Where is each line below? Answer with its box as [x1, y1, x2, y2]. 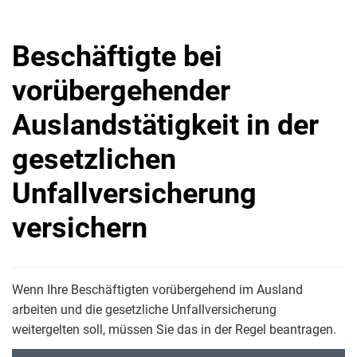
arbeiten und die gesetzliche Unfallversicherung [12, 302, 277, 317]
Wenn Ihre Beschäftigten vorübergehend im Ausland [12, 282, 303, 297]
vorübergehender [12, 74, 230, 108]
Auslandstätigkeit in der [12, 108, 319, 142]
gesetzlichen [12, 143, 176, 176]
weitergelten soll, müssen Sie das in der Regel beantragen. [12, 322, 336, 337]
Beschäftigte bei [12, 40, 222, 73]
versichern [12, 211, 147, 245]
